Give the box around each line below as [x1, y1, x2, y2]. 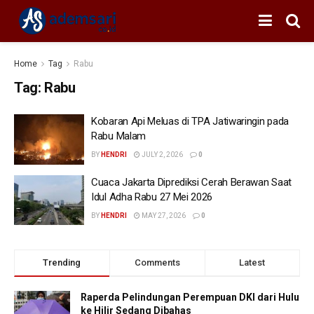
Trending [43, 257, 81, 268]
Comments [134, 257, 180, 268]
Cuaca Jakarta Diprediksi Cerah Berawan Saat [91, 175, 292, 189]
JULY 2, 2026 [140, 151, 183, 158]
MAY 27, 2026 [140, 211, 186, 219]
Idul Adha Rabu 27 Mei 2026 [91, 190, 213, 203]
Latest [239, 257, 266, 268]
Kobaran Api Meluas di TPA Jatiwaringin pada [91, 115, 289, 128]
